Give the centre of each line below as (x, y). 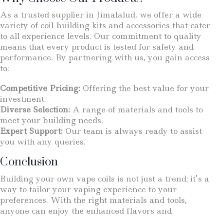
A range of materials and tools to (136, 109)
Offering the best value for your (145, 88)
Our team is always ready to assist (132, 131)
